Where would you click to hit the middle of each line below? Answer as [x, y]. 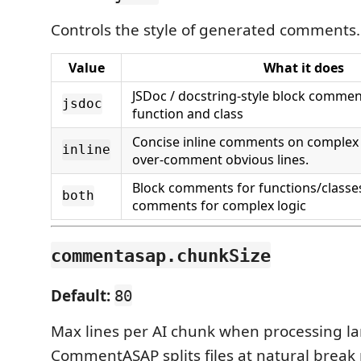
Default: [81, 295]
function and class [188, 113]
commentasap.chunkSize [161, 255]
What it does [304, 67]
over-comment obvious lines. [220, 159]
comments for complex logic [219, 205]
